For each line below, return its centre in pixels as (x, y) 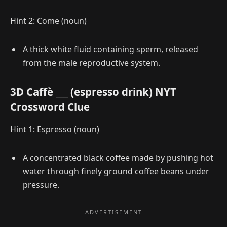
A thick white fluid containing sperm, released (110, 49)
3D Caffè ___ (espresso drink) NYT (93, 92)
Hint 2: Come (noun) (48, 21)
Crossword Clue (50, 107)
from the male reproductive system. (91, 63)
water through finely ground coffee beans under (116, 171)
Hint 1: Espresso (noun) (55, 129)
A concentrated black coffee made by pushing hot (118, 157)
